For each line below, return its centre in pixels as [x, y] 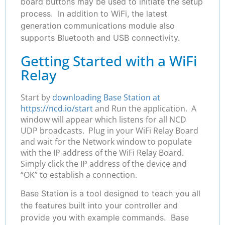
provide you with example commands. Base [105, 217]
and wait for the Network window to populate [106, 141]
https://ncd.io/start [57, 108]
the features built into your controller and [99, 205]
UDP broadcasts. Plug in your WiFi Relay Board [109, 130]
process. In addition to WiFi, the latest [94, 13]
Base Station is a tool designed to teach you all [110, 193]
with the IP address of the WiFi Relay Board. [103, 152]
